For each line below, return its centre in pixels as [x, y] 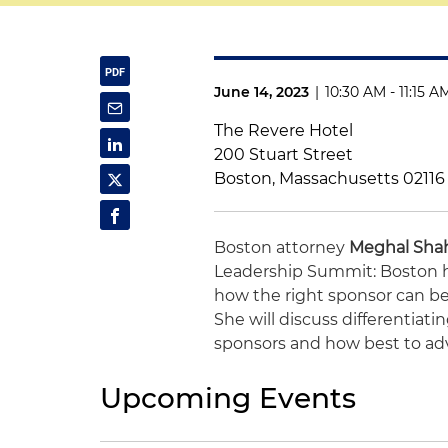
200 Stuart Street [284, 154]
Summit [340, 271]
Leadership [261, 271]
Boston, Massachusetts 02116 [330, 178]
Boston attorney [282, 247]
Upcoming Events [228, 398]
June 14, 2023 [262, 92]
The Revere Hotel [284, 130]
